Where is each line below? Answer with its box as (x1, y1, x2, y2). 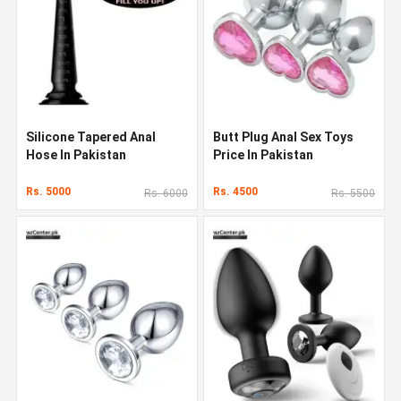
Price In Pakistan (213, 147, 313, 162)
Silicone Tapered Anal (26, 129, 156, 144)
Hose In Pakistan (26, 147, 126, 162)
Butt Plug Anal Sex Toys (213, 129, 354, 144)
